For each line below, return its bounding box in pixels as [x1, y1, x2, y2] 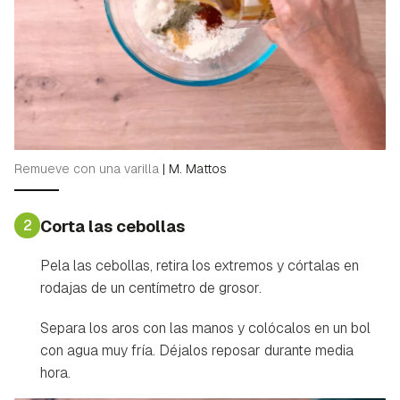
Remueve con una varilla [14, 161, 162, 178]
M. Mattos [169, 161, 227, 178]
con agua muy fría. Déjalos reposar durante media [40, 341, 354, 361]
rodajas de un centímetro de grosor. [40, 279, 262, 298]
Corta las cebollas [40, 216, 185, 237]
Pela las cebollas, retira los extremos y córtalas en [40, 256, 359, 276]
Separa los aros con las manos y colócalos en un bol [40, 319, 371, 338]
